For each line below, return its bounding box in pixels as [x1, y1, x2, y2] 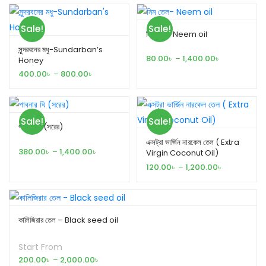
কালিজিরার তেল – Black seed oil [18, 214, 118, 226]
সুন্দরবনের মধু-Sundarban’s [18, 43, 103, 55]
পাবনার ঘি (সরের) [18, 121, 63, 133]
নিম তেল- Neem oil [146, 28, 207, 40]
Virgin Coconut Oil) [146, 147, 218, 159]
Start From [18, 241, 62, 254]
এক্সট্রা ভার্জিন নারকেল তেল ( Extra [146, 137, 239, 148]
